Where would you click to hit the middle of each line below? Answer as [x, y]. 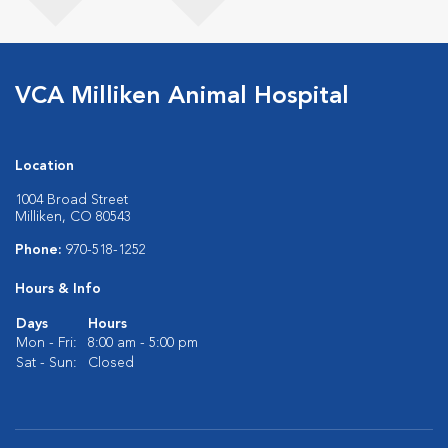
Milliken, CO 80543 [73, 217]
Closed [111, 363]
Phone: [40, 250]
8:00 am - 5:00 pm [143, 343]
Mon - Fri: [46, 343]
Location [44, 166]
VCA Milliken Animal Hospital [182, 97]
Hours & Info [58, 289]
